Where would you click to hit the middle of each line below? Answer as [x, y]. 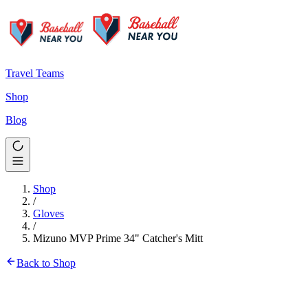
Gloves [48, 213]
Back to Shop [46, 263]
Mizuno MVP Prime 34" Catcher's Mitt [118, 238]
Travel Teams [35, 73]
